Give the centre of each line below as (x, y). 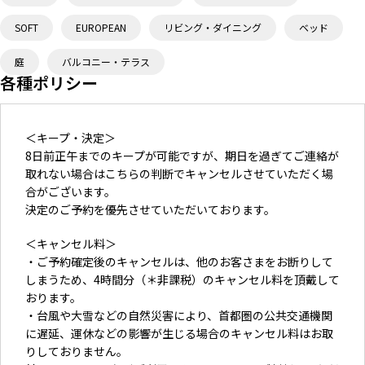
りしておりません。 (77, 351)
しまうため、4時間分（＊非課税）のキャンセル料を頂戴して (182, 279)
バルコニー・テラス (106, 61)
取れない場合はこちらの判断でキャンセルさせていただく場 (179, 173)
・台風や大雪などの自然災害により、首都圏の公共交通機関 (179, 315)
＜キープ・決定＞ (70, 137)
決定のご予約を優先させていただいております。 (150, 209)
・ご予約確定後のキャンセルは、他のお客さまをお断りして (179, 261)
